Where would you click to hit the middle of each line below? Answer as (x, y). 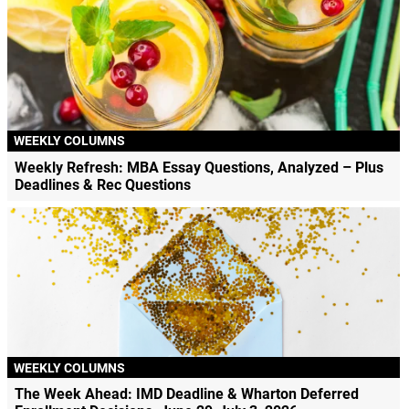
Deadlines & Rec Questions (102, 184)
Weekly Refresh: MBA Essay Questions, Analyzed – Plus (199, 167)
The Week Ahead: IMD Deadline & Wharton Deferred (186, 394)
